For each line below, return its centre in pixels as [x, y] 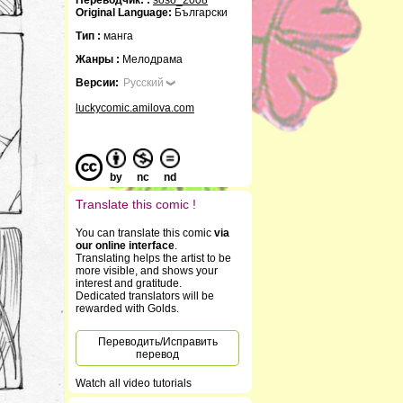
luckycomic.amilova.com [135, 108]
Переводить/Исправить [157, 342]
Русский [143, 83]
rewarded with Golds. [127, 309]
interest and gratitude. [129, 283]
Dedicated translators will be [145, 296]
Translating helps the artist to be [153, 258]
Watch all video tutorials [134, 383]
